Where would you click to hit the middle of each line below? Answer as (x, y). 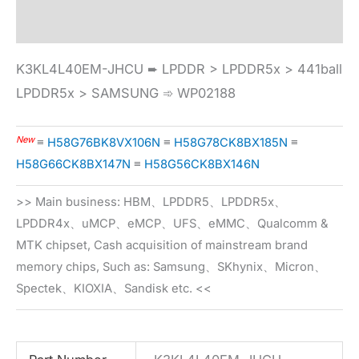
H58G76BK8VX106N (104, 143)
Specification (58, 12)
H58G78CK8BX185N (231, 143)
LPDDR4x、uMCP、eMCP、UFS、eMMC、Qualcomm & (172, 224)
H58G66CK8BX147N (73, 165)
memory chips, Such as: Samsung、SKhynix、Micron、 (171, 267)
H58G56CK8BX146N (202, 165)
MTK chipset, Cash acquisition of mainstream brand (162, 246)
